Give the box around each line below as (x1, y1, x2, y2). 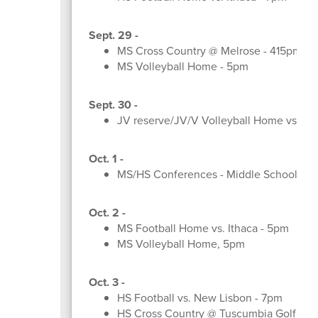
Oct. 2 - (88, 204, 126, 221)
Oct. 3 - (88, 273, 125, 290)
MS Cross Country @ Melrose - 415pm (116, 42, 302, 59)
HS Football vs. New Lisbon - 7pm (116, 289, 283, 306)
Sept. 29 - (88, 26, 138, 43)
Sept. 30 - (88, 96, 138, 113)
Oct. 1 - (88, 150, 124, 167)
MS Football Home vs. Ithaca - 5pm (116, 219, 289, 236)
